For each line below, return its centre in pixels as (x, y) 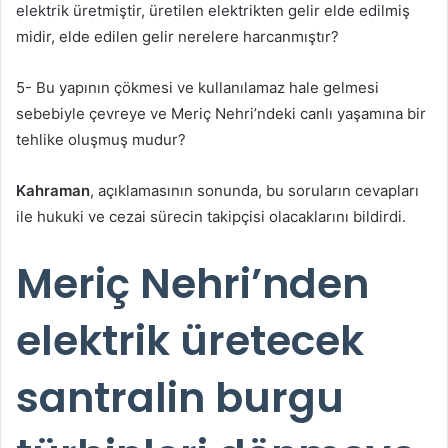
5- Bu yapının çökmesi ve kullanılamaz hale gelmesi (197, 87)
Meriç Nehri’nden (192, 283)
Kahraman (53, 190)
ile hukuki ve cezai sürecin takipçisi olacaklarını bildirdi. (211, 216)
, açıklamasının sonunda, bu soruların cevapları (254, 190)
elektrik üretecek (190, 340)
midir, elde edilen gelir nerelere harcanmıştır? (177, 36)
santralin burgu (180, 397)
